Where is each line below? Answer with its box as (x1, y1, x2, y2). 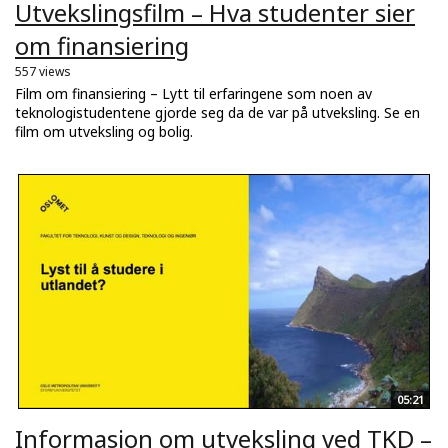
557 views (15, 63, 71, 81)
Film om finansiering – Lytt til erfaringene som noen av (15, 84, 372, 104)
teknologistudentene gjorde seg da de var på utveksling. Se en (15, 103, 420, 123)
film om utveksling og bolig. (15, 122, 193, 142)
